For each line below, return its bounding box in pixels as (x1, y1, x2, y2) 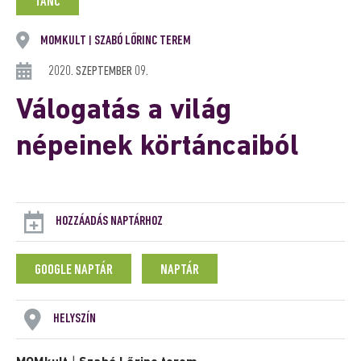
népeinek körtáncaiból (16, 133, 299, 162)
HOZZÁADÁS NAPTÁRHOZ (56, 214, 163, 228)
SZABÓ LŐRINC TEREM (92, 34, 191, 48)
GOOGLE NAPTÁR (35, 263, 113, 278)
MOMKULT (40, 34, 89, 48)
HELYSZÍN (53, 312, 96, 326)
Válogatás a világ (16, 97, 231, 126)
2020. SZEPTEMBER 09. (48, 64, 148, 78)
